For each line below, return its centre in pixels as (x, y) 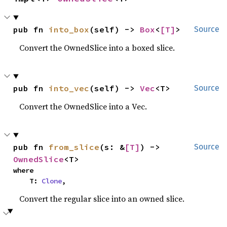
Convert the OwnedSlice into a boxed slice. (97, 48)
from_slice (74, 147)
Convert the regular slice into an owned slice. (102, 199)
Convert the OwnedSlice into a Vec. (83, 107)
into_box (69, 30)
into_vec (69, 88)
